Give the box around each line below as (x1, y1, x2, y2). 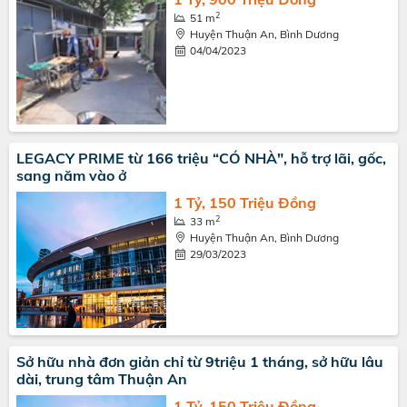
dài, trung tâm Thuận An (16, 370, 187, 388)
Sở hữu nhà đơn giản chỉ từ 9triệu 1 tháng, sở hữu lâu (16, 352, 383, 371)
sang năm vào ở (16, 166, 126, 184)
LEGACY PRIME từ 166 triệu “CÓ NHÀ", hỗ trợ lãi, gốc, (16, 149, 386, 167)
